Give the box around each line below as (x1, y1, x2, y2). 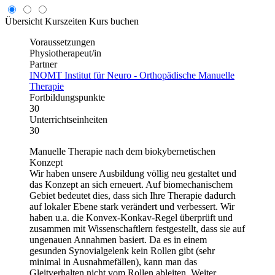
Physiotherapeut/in (29, 47, 101, 58)
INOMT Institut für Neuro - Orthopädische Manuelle (29, 69, 234, 80)
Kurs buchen (89, 15, 139, 26)
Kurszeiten (45, 15, 87, 26)
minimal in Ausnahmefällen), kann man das (29, 256, 197, 267)
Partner (29, 58, 57, 69)
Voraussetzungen (29, 36, 95, 47)
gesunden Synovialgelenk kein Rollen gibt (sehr (29, 245, 215, 256)
